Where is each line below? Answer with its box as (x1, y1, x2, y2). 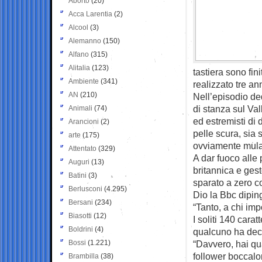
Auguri (68, 157, 89, 166)
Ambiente (68, 77, 99, 85)
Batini (68, 171, 87, 180)
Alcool (68, 23, 88, 32)
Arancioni (68, 117, 99, 126)
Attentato (68, 144, 96, 153)
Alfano (68, 50, 89, 58)
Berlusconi (68, 184, 102, 193)
